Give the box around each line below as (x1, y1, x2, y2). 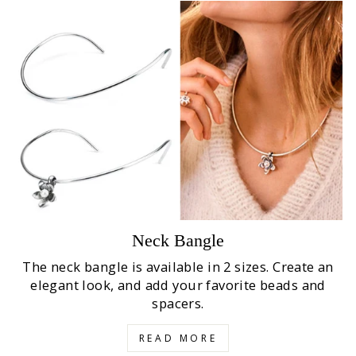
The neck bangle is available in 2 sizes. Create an (22, 257, 334, 277)
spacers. (152, 294, 204, 313)
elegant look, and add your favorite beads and (30, 276, 326, 295)
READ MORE (138, 331, 218, 346)
